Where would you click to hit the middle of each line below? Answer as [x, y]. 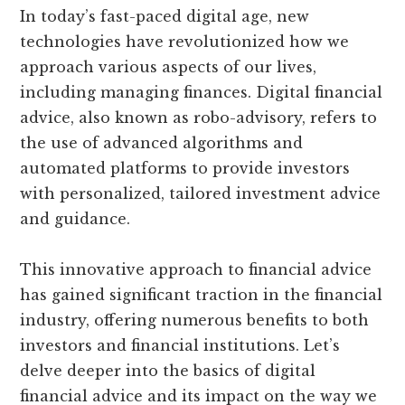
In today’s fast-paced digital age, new [165, 17]
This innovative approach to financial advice [196, 270]
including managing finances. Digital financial [202, 93]
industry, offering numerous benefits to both [195, 320]
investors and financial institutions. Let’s [180, 346]
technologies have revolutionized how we [185, 42]
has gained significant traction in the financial [202, 295]
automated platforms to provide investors [185, 169]
